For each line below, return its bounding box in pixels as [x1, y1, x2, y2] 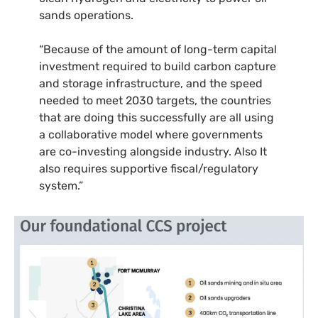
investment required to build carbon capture [39, 60, 276, 73]
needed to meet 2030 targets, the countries [39, 94, 271, 107]
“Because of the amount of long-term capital [39, 43, 277, 56]
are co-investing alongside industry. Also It [39, 145, 267, 158]
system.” [39, 179, 83, 192]
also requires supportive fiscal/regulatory [39, 162, 258, 175]
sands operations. [39, 9, 133, 22]
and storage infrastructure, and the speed [39, 77, 263, 90]
